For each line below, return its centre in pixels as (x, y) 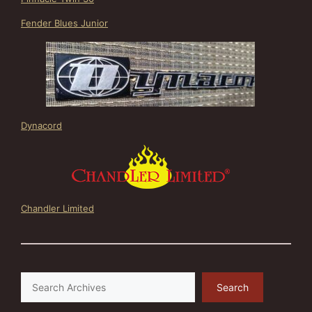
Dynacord (41, 125)
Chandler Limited (57, 208)
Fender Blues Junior (64, 23)
